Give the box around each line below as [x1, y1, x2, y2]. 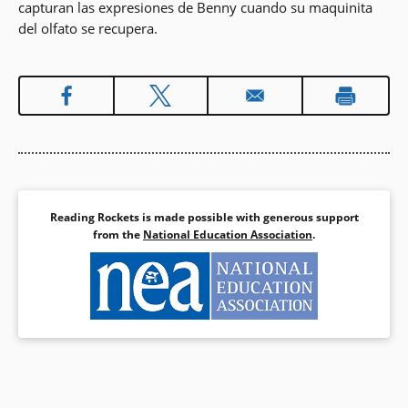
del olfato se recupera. [18, 19, 158, 38]
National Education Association [143, 227, 312, 243]
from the [93, 227, 143, 243]
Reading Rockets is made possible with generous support [49, 209, 359, 226]
